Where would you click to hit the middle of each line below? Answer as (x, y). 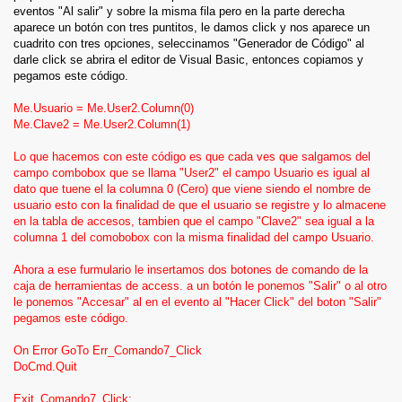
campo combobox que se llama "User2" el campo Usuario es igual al (192, 173)
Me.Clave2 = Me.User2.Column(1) (102, 124)
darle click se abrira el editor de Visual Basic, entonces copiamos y (188, 60)
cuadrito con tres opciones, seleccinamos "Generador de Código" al (189, 44)
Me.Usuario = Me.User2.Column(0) (104, 108)
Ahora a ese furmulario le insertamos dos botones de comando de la (191, 270)
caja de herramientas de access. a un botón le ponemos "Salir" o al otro (200, 286)
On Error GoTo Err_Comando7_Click (108, 350)
